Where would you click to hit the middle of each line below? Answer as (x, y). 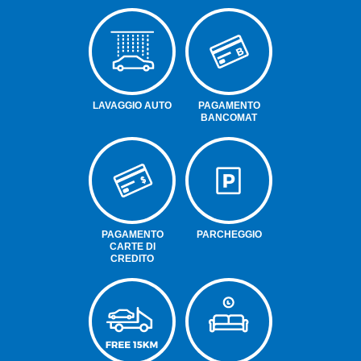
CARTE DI (132, 246)
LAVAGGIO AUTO (132, 105)
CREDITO (132, 258)
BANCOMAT (229, 117)
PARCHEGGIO (229, 234)
